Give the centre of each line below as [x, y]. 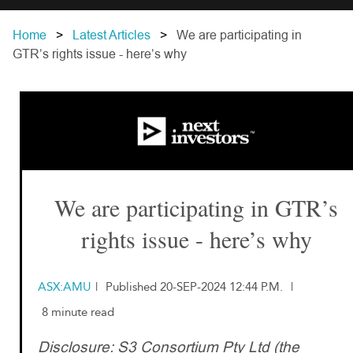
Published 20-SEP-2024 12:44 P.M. [194, 287]
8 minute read [78, 312]
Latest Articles [111, 35]
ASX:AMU [65, 287]
